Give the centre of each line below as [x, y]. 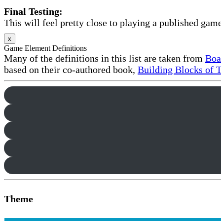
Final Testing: [33, 11]
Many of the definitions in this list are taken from [105, 58]
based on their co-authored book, [71, 70]
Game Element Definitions [45, 48]
